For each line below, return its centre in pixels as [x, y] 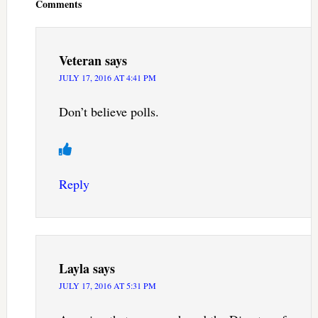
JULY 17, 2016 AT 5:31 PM [107, 285]
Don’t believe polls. [109, 111]
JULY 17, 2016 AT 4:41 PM [107, 77]
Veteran [80, 60]
